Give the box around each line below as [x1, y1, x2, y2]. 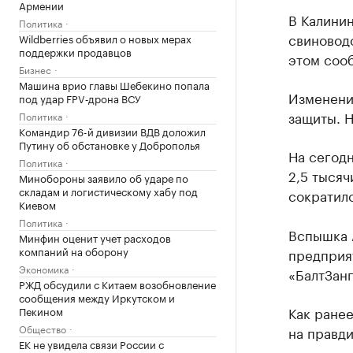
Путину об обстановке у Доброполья [19, 136, 200, 152]
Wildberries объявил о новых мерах [19, 30, 191, 46]
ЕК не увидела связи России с [19, 336, 164, 351]
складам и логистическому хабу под [19, 183, 198, 199]
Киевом [19, 196, 56, 212]
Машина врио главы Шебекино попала [19, 76, 210, 92]
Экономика [19, 261, 69, 276]
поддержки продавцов [19, 43, 132, 59]
